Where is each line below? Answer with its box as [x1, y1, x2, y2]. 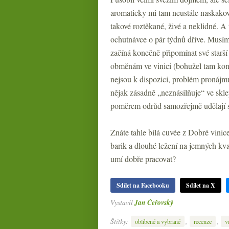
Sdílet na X [186, 181, 215, 190]
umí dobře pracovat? [110, 153, 176, 164]
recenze [194, 217, 212, 225]
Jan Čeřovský [134, 197, 173, 207]
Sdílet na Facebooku [117, 181, 169, 190]
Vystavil [110, 197, 134, 207]
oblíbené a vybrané [135, 217, 180, 225]
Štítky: [110, 216, 130, 226]
